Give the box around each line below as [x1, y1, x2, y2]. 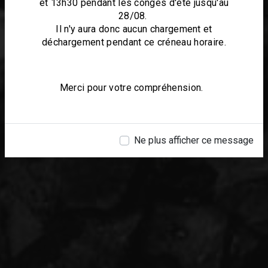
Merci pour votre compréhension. [59, 82, 209, 94]
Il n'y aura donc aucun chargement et [56, 23, 212, 35]
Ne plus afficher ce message [134, 135, 254, 147]
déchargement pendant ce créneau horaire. [42, 36, 226, 48]
